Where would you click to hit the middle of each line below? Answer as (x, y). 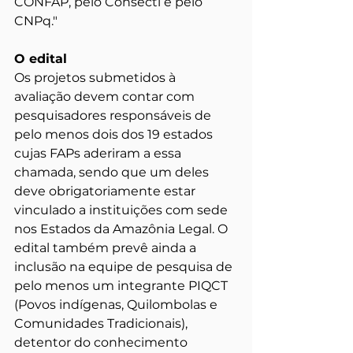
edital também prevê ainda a (107, 247)
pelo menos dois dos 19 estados (115, 134)
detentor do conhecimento (102, 342)
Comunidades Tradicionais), (102, 323)
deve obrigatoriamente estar (106, 191)
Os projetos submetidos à (97, 77)
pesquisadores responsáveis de (114, 115)
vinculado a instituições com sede (123, 210)
